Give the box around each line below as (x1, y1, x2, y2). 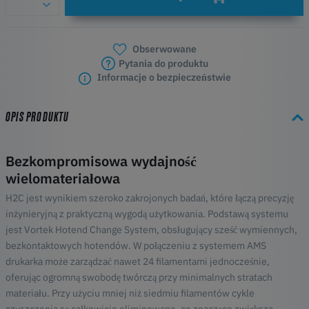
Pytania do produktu (118, 57, 208, 70)
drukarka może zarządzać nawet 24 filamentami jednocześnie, (6, 255, 270, 268)
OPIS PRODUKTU (6, 108, 70, 126)
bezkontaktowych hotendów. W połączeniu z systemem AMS (6, 239, 266, 252)
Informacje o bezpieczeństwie (95, 71, 231, 84)
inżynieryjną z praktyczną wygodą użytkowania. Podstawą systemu (6, 207, 288, 220)
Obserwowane (130, 43, 197, 55)
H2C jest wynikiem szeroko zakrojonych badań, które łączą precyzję (6, 191, 294, 204)
